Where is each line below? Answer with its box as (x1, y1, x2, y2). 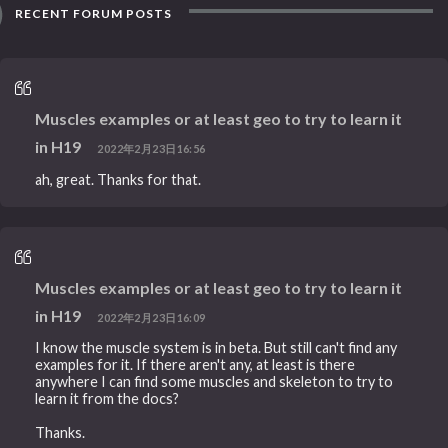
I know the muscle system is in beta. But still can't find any (35, 339, 398, 357)
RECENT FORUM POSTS (12, 6, 173, 22)
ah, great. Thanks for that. (35, 170, 202, 188)
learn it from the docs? (35, 390, 180, 408)
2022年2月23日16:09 (97, 310, 206, 324)
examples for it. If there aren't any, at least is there (35, 356, 356, 374)
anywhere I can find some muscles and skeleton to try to (35, 373, 394, 391)
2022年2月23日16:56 (97, 142, 206, 156)
